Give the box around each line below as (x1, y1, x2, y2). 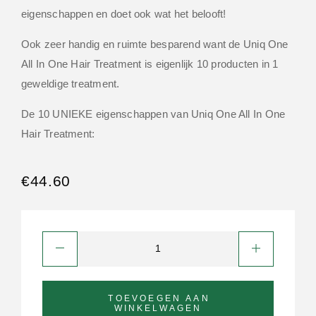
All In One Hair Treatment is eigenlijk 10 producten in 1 (21, 57, 279, 70)
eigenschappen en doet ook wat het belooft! (21, 7, 226, 20)
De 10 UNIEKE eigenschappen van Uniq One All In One (21, 107, 286, 120)
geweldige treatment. (21, 77, 120, 90)
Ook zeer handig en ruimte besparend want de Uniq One (21, 37, 288, 50)
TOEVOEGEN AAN (108, 293, 210, 303)
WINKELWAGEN (114, 303, 202, 313)
